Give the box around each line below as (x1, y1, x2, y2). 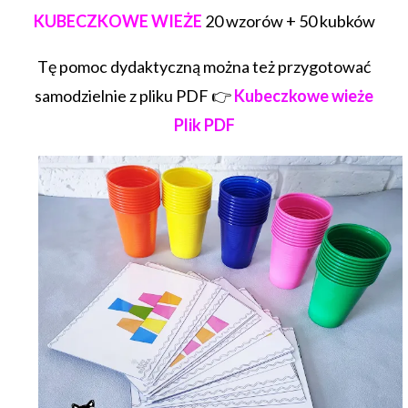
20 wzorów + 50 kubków (201, 11, 375, 32)
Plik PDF (173, 115, 235, 136)
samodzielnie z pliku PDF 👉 (35, 86, 234, 107)
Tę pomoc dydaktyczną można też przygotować (37, 56, 371, 77)
